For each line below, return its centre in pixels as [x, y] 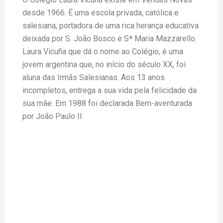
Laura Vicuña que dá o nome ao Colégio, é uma [103, 52]
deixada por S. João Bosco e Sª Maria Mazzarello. [109, 39]
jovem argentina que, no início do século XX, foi [104, 64]
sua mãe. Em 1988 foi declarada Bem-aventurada [107, 103]
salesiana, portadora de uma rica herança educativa [110, 26]
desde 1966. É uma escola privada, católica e [100, 13]
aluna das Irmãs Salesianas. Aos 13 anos [93, 77]
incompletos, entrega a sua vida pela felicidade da [109, 90]
